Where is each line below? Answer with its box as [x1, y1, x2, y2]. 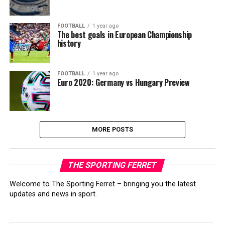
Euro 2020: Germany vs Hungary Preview [57, 76, 190, 88]
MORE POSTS [91, 126, 134, 133]
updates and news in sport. [9, 190, 97, 198]
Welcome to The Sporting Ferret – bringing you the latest [9, 180, 196, 188]
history [57, 37, 81, 49]
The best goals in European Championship [57, 29, 192, 41]
